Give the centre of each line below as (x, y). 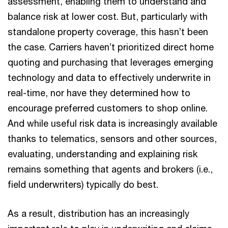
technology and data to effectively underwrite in (109, 77)
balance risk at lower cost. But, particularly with (108, 16)
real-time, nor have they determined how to (99, 93)
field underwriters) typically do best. (83, 184)
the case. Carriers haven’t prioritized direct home (111, 47)
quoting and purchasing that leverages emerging (110, 62)
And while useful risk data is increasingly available (112, 123)
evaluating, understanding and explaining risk (103, 154)
